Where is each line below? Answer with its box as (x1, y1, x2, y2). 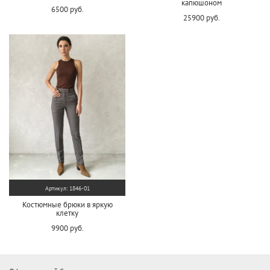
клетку (56, 208, 78, 219)
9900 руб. (51, 223, 84, 234)
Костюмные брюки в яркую (22, 199, 113, 210)
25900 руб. (183, 13, 220, 24)
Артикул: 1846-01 (45, 184, 90, 193)
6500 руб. (51, 4, 84, 15)
